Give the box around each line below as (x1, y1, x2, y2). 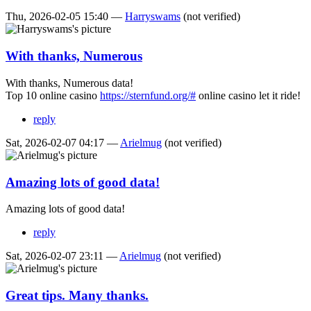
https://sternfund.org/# (100, 89, 196, 101)
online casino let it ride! (196, 89, 301, 101)
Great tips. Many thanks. (6, 287, 149, 303)
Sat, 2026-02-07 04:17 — (6, 136, 120, 149)
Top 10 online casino (6, 89, 100, 101)
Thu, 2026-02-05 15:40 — (6, 10, 125, 23)
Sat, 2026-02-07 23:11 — (6, 250, 119, 262)
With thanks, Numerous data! (6, 76, 133, 89)
